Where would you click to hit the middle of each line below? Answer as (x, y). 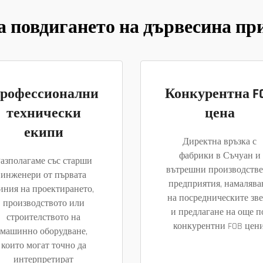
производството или (43, 203)
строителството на (43, 217)
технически (43, 113)
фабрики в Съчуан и (220, 156)
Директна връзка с (220, 141)
